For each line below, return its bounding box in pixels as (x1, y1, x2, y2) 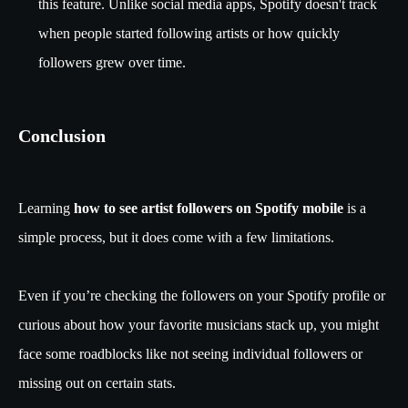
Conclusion (18, 126, 106, 146)
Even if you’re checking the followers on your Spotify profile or (18, 288, 385, 303)
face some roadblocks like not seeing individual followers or (18, 346, 362, 362)
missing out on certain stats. (18, 375, 179, 391)
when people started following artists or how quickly (38, 25, 340, 41)
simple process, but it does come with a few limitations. (18, 229, 338, 245)
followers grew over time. (38, 55, 186, 70)
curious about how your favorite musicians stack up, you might (18, 317, 379, 332)
